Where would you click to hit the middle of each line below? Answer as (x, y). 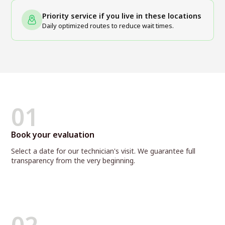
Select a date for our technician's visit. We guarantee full (103, 151)
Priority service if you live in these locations (122, 16)
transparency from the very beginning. (73, 160)
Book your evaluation (53, 134)
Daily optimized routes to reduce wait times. (108, 25)
